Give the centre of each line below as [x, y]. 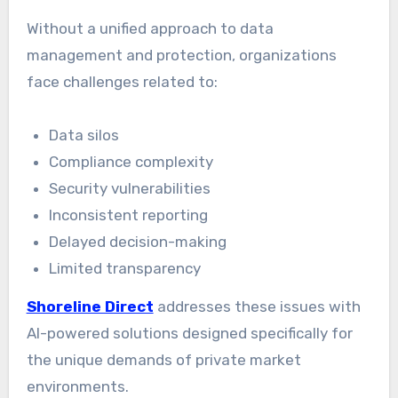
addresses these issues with [257, 306]
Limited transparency [125, 269]
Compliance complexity [131, 162]
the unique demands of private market [163, 359]
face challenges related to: [122, 82]
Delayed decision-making [138, 242]
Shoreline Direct [90, 306]
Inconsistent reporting [129, 215]
